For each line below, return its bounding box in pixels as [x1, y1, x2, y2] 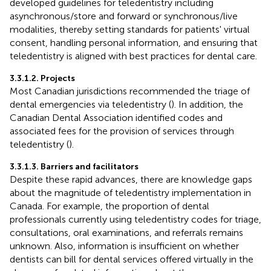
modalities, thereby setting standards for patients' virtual [10, 23, 250, 35]
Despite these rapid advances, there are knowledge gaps [10, 173, 252, 185]
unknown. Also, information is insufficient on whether [10, 240, 239, 252]
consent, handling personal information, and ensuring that [10, 36, 258, 48]
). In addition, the [171, 98, 243, 110]
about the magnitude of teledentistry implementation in [10, 186, 251, 198]
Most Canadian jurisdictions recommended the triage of [10, 85, 250, 97]
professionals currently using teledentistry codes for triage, [10, 213, 261, 225]
